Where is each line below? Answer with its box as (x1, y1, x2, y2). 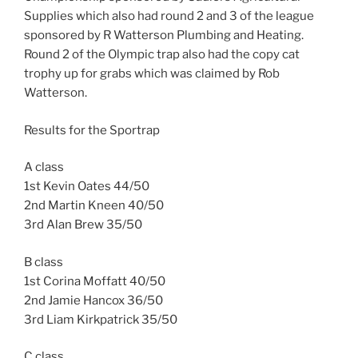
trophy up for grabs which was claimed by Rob (24, 66, 280, 82)
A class (24, 160, 64, 175)
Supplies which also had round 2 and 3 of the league (24, 9, 314, 24)
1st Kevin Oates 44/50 (24, 179, 149, 194)
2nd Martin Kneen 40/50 (24, 198, 164, 213)
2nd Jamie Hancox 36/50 (24, 292, 163, 308)
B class (24, 254, 63, 269)
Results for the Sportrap (24, 122, 160, 137)
